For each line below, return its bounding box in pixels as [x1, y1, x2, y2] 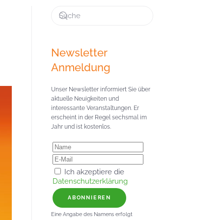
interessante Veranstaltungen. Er [51, 105, 139, 111]
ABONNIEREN [68, 194, 111, 201]
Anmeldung [51, 61, 110, 74]
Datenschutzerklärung [53, 177, 128, 186]
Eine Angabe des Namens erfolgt [51, 211, 133, 218]
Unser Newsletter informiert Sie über [51, 86, 150, 93]
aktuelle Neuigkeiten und [51, 95, 119, 102]
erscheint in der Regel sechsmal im [51, 114, 147, 121]
